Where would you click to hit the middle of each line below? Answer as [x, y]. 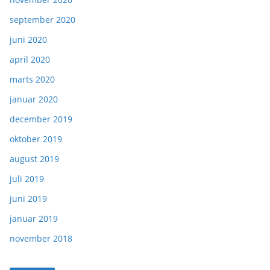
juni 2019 [28, 199]
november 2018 [41, 238]
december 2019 [41, 119]
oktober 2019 [36, 139]
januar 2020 [34, 99]
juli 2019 [27, 179]
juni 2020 [28, 39]
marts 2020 [32, 79]
